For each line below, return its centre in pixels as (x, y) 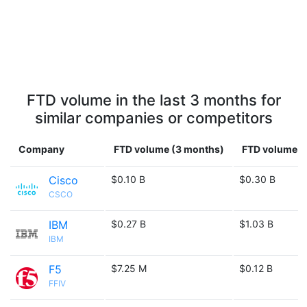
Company (41, 149)
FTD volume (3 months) (169, 149)
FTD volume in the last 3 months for (153, 100)
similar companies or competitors (153, 118)
